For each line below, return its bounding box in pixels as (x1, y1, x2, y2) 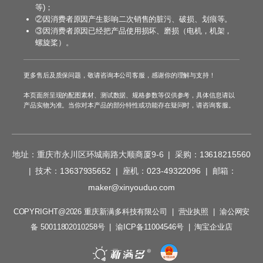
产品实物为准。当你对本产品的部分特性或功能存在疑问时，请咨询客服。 (23, 101, 235, 109)
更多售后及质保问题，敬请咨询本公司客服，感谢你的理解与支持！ (23, 71, 215, 79)
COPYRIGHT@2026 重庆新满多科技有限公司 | (13, 207, 178, 216)
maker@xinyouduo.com (87, 182, 176, 192)
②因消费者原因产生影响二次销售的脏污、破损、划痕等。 (35, 14, 232, 23)
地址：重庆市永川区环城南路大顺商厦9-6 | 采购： (12, 149, 200, 159)
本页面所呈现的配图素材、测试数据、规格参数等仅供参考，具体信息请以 (23, 91, 235, 99)
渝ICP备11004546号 (116, 222, 184, 231)
